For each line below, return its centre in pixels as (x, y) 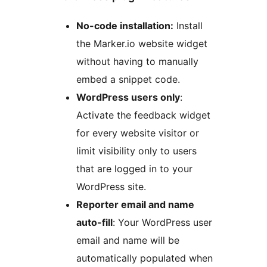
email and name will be (128, 240)
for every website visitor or (138, 133)
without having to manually (137, 61)
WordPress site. (111, 186)
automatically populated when (145, 258)
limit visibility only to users (136, 150)
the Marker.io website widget (142, 43)
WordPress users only (128, 97)
